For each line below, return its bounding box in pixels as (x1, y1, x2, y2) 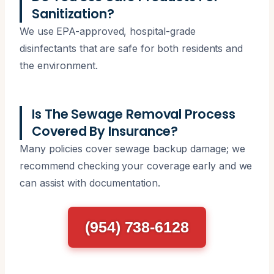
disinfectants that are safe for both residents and (20, 42, 243, 54)
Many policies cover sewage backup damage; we (20, 142, 245, 155)
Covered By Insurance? (32, 122, 179, 140)
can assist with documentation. (20, 176, 160, 189)
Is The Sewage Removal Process (32, 105, 235, 123)
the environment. (20, 59, 98, 72)
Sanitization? (32, 4, 114, 23)
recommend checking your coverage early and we (20, 159, 253, 172)
